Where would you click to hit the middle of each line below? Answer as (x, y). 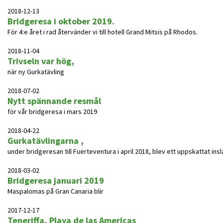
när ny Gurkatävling (36, 72)
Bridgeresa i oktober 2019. (61, 21)
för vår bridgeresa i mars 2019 (52, 111)
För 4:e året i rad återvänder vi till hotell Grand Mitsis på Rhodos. (103, 32)
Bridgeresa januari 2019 (56, 180)
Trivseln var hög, (41, 61)
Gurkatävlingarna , (46, 141)
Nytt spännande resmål (54, 101)
